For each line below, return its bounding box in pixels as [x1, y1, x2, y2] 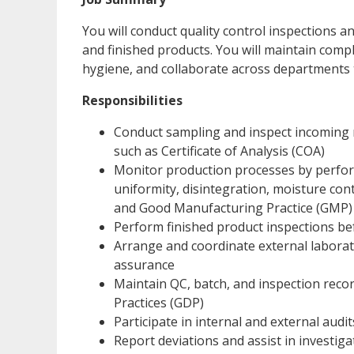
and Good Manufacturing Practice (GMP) [114, 198, 352, 217]
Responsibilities [82, 91, 183, 109]
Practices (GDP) [114, 293, 204, 311]
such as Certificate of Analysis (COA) [114, 141, 325, 160]
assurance [114, 255, 175, 273]
